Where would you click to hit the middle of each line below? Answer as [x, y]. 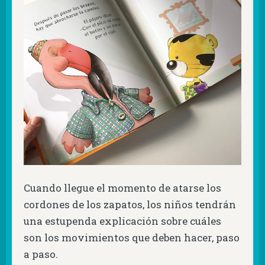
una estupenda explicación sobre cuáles [122, 221]
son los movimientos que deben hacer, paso [132, 238]
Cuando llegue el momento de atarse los [122, 188]
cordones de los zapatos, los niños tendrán [130, 205]
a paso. [41, 254]
